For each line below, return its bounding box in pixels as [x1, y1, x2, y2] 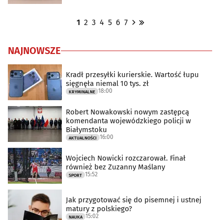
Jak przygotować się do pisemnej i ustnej [66, 195, 201, 204]
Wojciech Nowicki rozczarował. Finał [66, 153, 186, 163]
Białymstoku [66, 125, 107, 134]
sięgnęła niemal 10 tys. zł [66, 79, 149, 88]
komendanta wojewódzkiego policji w [66, 116, 191, 125]
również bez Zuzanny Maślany [66, 162, 165, 171]
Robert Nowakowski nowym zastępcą [66, 107, 189, 116]
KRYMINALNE [69, 89, 95, 94]
